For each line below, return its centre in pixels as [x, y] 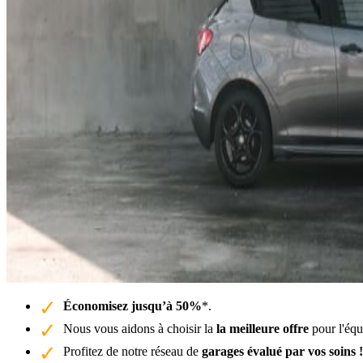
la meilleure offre [263, 328]
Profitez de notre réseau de [132, 351]
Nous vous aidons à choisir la [140, 328]
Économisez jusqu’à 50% [132, 305]
